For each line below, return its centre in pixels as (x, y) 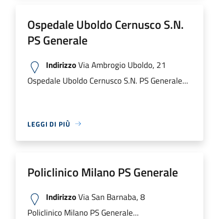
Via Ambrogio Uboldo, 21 (121, 65)
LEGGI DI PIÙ (49, 124)
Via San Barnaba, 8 (111, 197)
